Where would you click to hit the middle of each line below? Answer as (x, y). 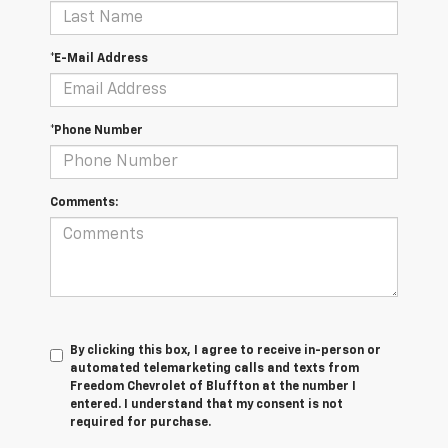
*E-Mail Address (99, 59)
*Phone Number (96, 131)
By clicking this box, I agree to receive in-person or (225, 351)
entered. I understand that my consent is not (206, 405)
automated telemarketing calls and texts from (214, 369)
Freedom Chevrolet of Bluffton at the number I (213, 387)
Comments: (84, 203)
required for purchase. (140, 423)
